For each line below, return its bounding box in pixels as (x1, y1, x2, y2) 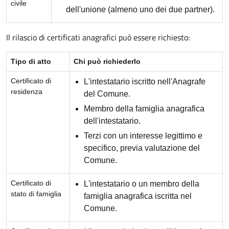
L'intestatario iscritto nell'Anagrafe (84, 77, 205, 86)
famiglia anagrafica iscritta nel (84, 191, 192, 200)
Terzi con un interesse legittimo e (84, 131, 202, 140)
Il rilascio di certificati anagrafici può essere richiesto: (6, 31, 190, 43)
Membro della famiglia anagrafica (84, 104, 204, 113)
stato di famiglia (11, 189, 61, 198)
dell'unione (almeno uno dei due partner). (66, 5, 215, 14)
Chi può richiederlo (74, 57, 141, 65)
